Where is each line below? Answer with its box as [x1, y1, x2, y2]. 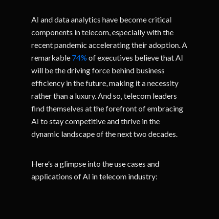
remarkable [31, 53, 72, 62]
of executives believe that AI [87, 53, 184, 62]
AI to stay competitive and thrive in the [31, 116, 160, 126]
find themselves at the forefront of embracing [31, 104, 184, 113]
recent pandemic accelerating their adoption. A [31, 40, 188, 49]
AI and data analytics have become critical [31, 15, 172, 24]
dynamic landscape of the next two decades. [31, 129, 178, 138]
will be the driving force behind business [31, 66, 165, 75]
